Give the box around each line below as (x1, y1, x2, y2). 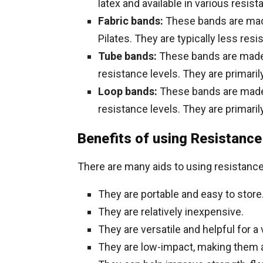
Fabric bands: (98, 15, 163, 27)
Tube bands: (98, 50, 159, 62)
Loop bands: (98, 85, 157, 97)
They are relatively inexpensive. (98, 205, 244, 218)
